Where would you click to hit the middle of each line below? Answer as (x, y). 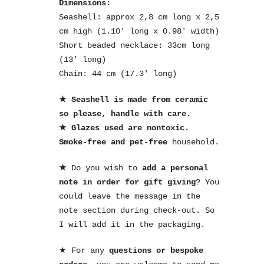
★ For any (84, 250)
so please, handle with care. (125, 114)
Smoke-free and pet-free (113, 142)
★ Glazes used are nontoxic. (124, 128)
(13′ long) (82, 60)
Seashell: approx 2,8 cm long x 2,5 (139, 17)
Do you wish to (107, 168)
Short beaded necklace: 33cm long (134, 45)
